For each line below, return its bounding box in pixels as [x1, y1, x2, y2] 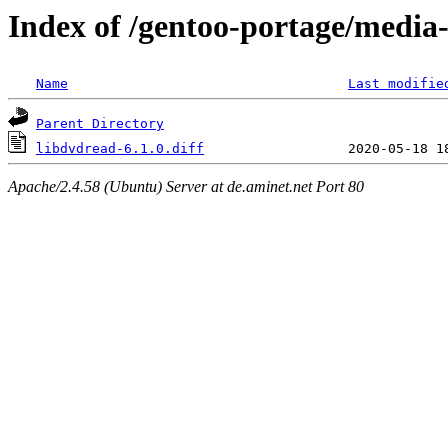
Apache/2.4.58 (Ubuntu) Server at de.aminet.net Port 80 [8, 177, 364, 195]
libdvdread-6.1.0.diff [36, 141, 204, 157]
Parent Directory [36, 116, 164, 132]
